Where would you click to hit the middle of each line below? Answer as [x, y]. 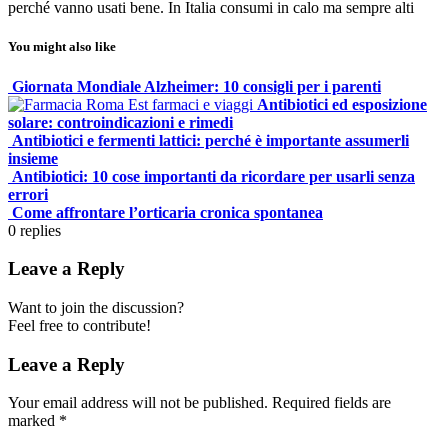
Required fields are [331, 403]
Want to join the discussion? [96, 307]
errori [28, 194]
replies [40, 230]
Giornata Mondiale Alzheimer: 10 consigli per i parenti [196, 86]
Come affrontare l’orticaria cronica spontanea [167, 212]
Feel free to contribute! [79, 325]
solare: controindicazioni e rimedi [120, 122]
